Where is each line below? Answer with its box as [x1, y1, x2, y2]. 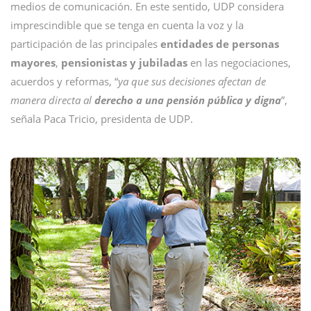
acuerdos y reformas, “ [10, 74, 118, 88]
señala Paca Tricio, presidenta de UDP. [10, 112, 193, 126]
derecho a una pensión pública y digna [94, 93, 281, 107]
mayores [10, 56, 56, 69]
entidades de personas [160, 37, 279, 51]
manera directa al [10, 93, 94, 107]
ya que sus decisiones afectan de [118, 74, 266, 88]
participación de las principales [10, 37, 160, 51]
